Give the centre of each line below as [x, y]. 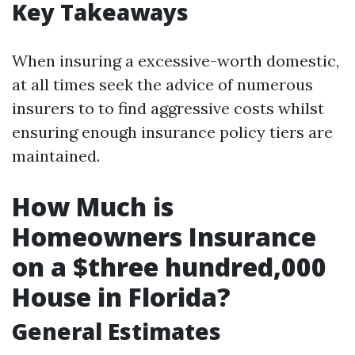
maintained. [56, 156]
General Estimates [116, 331]
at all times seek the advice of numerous [162, 84]
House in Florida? [121, 297]
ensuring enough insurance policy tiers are [172, 132]
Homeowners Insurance [164, 237]
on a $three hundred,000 [169, 267]
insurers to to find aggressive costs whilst [168, 108]
